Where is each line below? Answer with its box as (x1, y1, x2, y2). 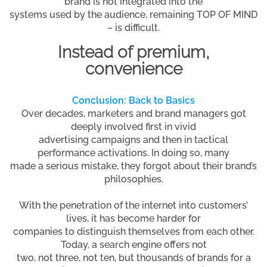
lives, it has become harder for (66, 212, 201, 224)
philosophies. (104, 173, 163, 185)
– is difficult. (107, 21, 160, 33)
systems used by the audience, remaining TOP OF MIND (10, 8, 257, 20)
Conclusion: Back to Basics (72, 94, 195, 106)
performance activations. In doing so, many (38, 147, 229, 159)
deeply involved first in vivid (71, 120, 196, 132)
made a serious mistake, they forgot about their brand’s (10, 160, 257, 172)
